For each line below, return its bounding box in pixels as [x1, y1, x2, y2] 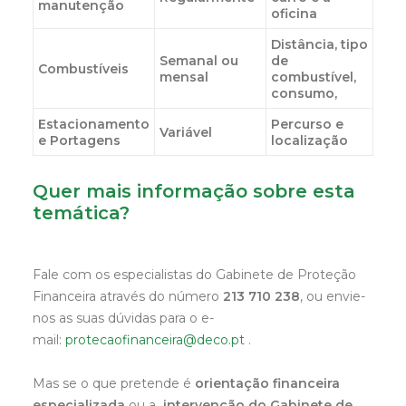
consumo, [271, 85, 337, 101]
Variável [159, 124, 212, 140]
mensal [159, 69, 208, 85]
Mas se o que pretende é [33, 375, 195, 391]
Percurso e [271, 116, 343, 132]
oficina [271, 5, 317, 22]
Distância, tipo [271, 36, 368, 53]
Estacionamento [38, 116, 150, 132]
